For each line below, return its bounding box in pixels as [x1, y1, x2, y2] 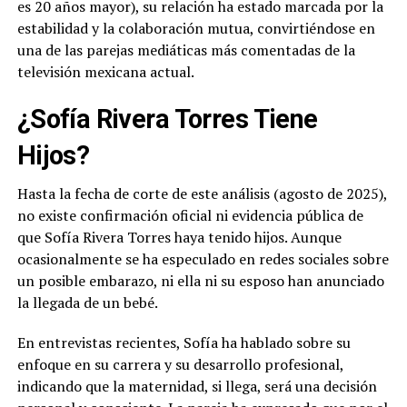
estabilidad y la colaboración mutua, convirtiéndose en [16, 18, 375, 39]
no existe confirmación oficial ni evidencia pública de [16, 205, 363, 226]
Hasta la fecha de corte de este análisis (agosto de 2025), [16, 184, 387, 204]
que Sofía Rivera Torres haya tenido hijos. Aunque [16, 227, 342, 248]
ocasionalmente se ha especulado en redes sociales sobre [16, 249, 389, 270]
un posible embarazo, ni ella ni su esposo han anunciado [16, 271, 384, 292]
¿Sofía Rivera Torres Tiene [16, 104, 318, 135]
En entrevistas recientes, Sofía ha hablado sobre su [16, 333, 351, 353]
